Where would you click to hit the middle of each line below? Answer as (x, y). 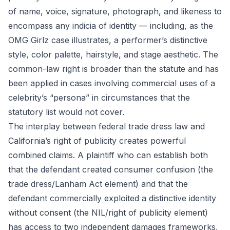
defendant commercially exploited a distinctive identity (112, 198)
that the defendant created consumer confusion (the (111, 169)
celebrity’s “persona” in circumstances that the (99, 98)
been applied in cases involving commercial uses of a (112, 83)
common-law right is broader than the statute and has (113, 69)
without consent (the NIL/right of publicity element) (108, 213)
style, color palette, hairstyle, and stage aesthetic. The (113, 54)
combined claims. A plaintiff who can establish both (108, 155)
